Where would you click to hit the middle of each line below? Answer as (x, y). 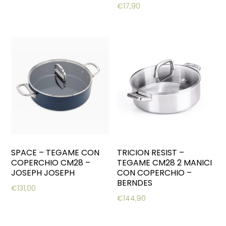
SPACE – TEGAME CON (55, 152)
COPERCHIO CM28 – (51, 162)
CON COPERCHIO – (155, 173)
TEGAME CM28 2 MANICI (165, 162)
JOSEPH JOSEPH (43, 173)
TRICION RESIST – (151, 152)
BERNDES (135, 183)
